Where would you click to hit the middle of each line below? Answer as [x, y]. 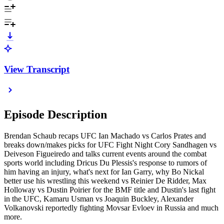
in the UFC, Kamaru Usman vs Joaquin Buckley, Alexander [99, 199]
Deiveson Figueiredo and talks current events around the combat [105, 154]
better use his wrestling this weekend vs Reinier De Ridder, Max [105, 181]
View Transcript [37, 69]
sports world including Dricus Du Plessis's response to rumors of [105, 163]
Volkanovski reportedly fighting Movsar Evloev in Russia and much [111, 208]
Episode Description [55, 115]
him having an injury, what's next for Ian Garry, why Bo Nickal [104, 172]
